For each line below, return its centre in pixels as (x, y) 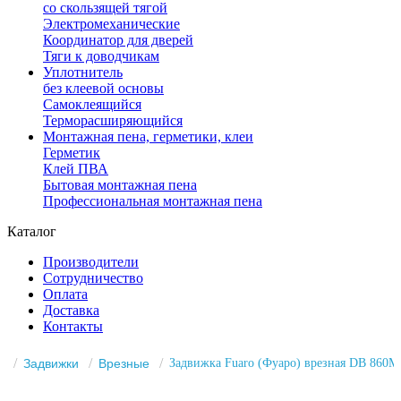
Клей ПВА (76, 169)
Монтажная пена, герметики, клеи (148, 137)
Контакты (73, 326)
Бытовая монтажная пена (120, 185)
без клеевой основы (103, 88)
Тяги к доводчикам (101, 56)
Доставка (71, 310)
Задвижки (51, 363)
